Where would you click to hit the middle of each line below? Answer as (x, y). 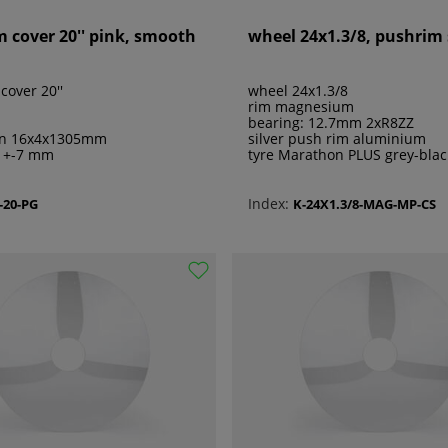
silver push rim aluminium (337, 139)
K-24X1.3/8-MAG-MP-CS (364, 203)
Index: (268, 204)
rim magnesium (301, 107)
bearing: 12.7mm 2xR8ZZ (331, 123)
